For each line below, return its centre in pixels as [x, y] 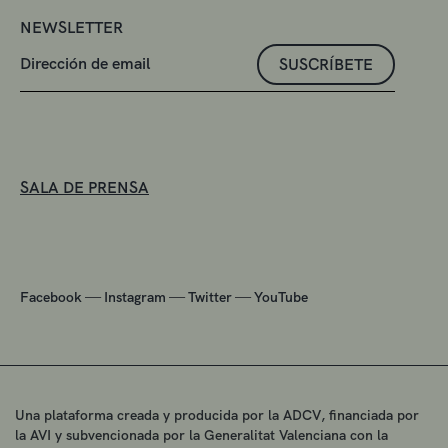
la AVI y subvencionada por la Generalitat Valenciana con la [201, 434]
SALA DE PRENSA [84, 187]
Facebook [51, 296]
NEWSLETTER [71, 27]
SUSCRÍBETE [326, 64]
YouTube [281, 296]
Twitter [210, 296]
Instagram [135, 296]
